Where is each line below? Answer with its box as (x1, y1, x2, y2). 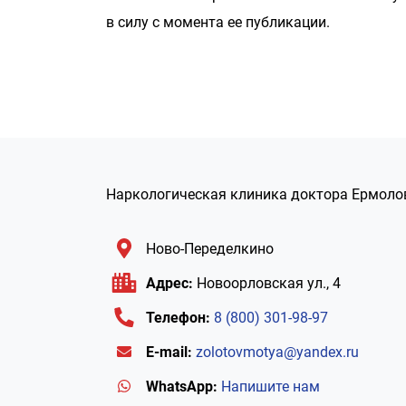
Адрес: (146, 275, 193, 292)
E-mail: (146, 343, 192, 361)
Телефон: (146, 309, 210, 326)
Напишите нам (221, 378, 320, 395)
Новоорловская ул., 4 (193, 275, 341, 292)
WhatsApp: (146, 378, 217, 395)
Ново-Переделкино (142, 240, 274, 257)
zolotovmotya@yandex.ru (196, 343, 359, 361)
